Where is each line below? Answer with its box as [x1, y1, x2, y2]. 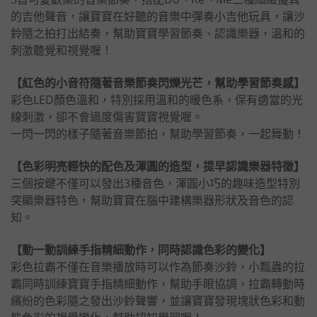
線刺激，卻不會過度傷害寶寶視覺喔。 [11, 109, 203, 125]
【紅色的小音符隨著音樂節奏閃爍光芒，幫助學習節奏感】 [11, 75, 305, 91]
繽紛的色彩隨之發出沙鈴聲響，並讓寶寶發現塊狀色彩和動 [11, 293, 305, 309]
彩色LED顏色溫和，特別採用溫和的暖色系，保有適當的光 [11, 92, 303, 108]
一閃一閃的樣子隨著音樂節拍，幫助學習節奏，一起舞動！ [11, 126, 305, 142]
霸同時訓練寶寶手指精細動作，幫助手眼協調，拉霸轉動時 [11, 276, 305, 292]
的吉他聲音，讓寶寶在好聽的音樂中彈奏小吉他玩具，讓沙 [11, 8, 305, 24]
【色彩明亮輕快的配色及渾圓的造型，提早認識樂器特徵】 [11, 158, 305, 174]
